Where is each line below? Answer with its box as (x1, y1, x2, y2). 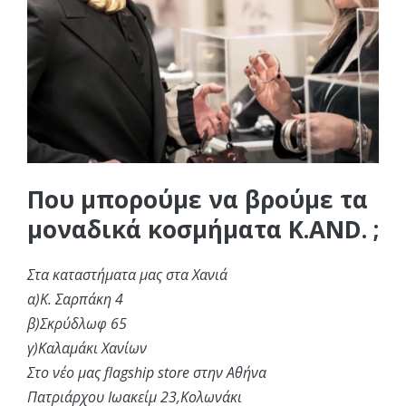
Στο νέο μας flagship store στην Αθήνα (27, 362, 266, 382)
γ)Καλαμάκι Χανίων (27, 337, 147, 358)
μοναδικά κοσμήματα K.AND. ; (27, 212, 379, 246)
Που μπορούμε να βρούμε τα (27, 182, 368, 216)
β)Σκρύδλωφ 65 (27, 313, 127, 333)
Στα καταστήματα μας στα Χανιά (27, 264, 227, 285)
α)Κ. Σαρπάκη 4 (27, 288, 123, 309)
